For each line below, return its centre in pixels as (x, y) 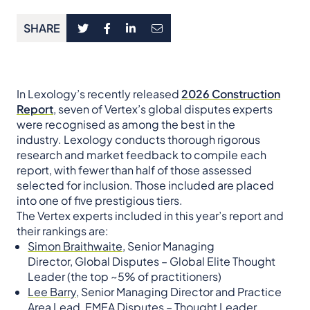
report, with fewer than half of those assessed (134, 170)
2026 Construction (231, 94)
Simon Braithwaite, (76, 246)
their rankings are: (63, 231)
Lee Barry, (53, 292)
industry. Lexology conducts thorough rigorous (138, 140)
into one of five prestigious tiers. (100, 201)
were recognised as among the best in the (126, 125)
